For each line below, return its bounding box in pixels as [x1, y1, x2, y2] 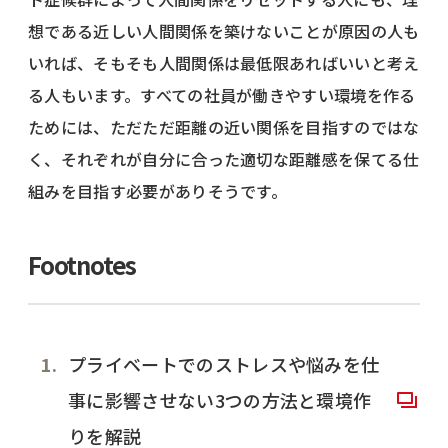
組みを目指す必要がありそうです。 [28, 178, 288, 203]
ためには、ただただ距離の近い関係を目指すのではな [28, 114, 420, 139]
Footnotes [28, 246, 137, 282]
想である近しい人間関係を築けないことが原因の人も [28, 18, 420, 43]
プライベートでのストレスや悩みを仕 [68, 350, 380, 377]
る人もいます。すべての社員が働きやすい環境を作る [28, 82, 416, 107]
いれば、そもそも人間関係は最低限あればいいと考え [28, 50, 420, 75]
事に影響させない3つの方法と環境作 [68, 386, 372, 413]
